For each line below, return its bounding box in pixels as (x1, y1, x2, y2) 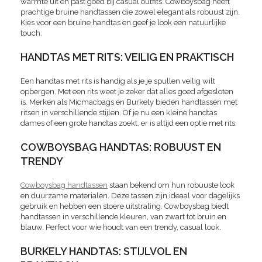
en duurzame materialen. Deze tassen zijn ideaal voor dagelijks (20, 191, 240, 201)
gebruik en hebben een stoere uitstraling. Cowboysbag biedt (20, 202, 229, 211)
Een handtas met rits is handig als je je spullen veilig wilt (20, 77, 215, 86)
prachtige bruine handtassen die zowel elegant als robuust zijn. (20, 8, 240, 17)
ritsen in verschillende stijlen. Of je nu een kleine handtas (20, 108, 217, 118)
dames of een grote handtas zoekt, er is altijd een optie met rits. (20, 119, 237, 128)
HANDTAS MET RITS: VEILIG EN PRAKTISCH (20, 51, 234, 64)
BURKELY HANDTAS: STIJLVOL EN (20, 245, 187, 258)
